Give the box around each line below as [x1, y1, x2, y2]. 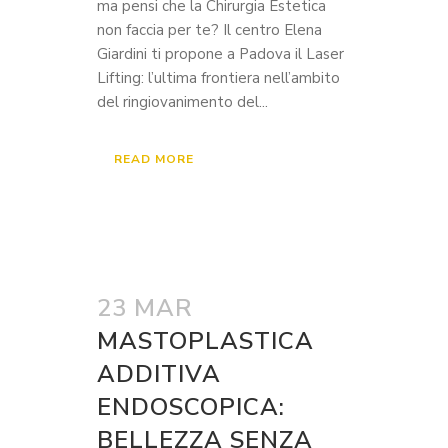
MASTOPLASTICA [97, 325, 314, 357]
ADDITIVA [97, 358, 221, 390]
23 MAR [97, 292, 193, 324]
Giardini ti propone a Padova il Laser [97, 44, 344, 64]
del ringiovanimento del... [97, 92, 268, 112]
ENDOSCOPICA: [97, 391, 285, 423]
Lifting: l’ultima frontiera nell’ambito [97, 68, 340, 88]
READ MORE [114, 151, 194, 167]
